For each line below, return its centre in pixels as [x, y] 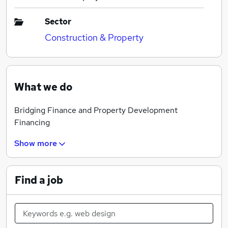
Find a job [39, 180]
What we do [43, 87]
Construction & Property [94, 37]
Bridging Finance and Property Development [96, 110]
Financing [33, 122]
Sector [58, 22]
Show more [36, 144]
